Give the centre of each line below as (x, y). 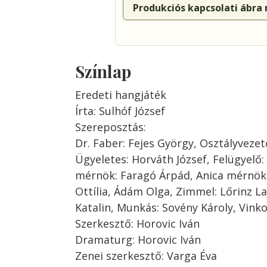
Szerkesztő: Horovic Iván (137, 223)
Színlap (103, 71)
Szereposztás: (111, 127)
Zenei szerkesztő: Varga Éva (146, 256)
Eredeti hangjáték (121, 95)
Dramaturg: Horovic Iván (138, 240)
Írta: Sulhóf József (120, 111)
